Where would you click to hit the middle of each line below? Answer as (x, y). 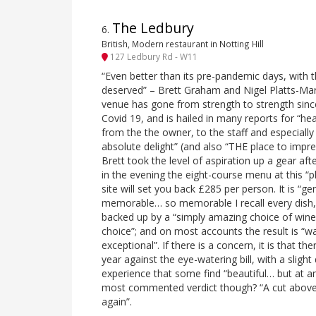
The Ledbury (153, 28)
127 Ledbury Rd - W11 (153, 57)
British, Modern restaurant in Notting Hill (183, 43)
